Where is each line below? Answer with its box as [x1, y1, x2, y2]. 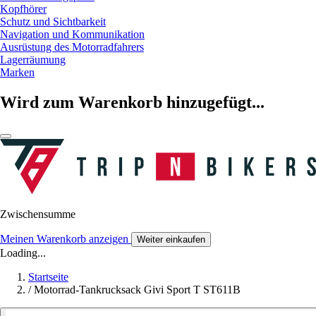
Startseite [28, 271, 68, 284]
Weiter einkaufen [137, 234, 205, 245]
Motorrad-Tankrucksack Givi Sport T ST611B [34, 284, 241, 296]
